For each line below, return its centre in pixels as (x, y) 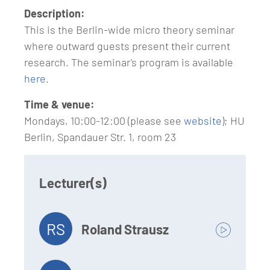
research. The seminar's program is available (129, 62)
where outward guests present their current (127, 46)
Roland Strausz (125, 229)
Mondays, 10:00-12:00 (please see (104, 121)
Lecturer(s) (73, 183)
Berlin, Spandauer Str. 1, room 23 (100, 137)
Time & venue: (59, 105)
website (203, 121)
